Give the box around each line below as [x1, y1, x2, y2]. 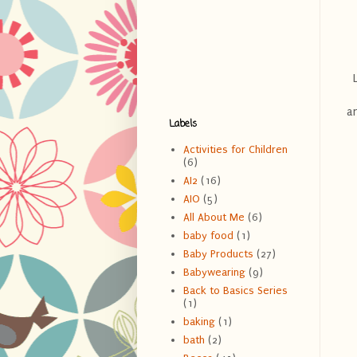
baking [182, 316, 215, 328]
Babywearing [182, 266, 245, 279]
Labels [169, 116, 197, 131]
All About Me [182, 211, 245, 224]
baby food [182, 229, 233, 242]
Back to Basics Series [182, 284, 288, 297]
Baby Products [182, 248, 253, 261]
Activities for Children [182, 143, 288, 156]
